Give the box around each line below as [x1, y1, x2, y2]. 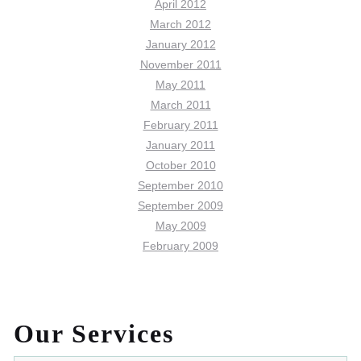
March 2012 [150, 18, 211, 31]
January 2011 [146, 139, 215, 151]
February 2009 [143, 239, 218, 252]
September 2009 [138, 199, 223, 212]
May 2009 [155, 219, 206, 232]
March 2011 [150, 98, 211, 111]
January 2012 [145, 38, 216, 51]
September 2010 [138, 179, 223, 192]
